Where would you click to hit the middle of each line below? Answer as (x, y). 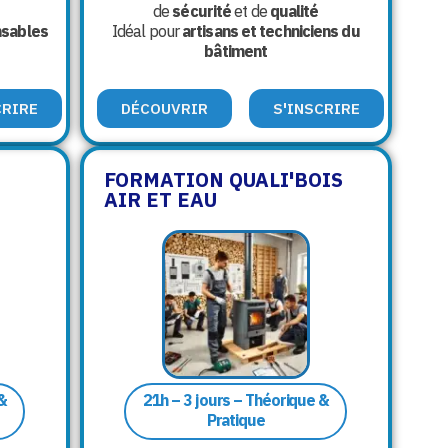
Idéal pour (147, 31)
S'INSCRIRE (316, 109)
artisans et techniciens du (271, 31)
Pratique (235, 420)
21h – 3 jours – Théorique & (235, 400)
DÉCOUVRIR (164, 109)
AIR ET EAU (160, 200)
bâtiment (236, 51)
